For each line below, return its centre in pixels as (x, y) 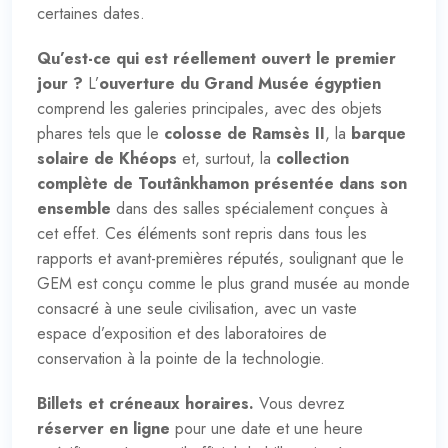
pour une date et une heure (269, 428)
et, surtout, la (226, 158)
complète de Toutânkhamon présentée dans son (222, 183)
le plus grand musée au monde (305, 283)
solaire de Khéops (107, 158)
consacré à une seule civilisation (145, 308)
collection (312, 158)
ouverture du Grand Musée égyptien (240, 83)
